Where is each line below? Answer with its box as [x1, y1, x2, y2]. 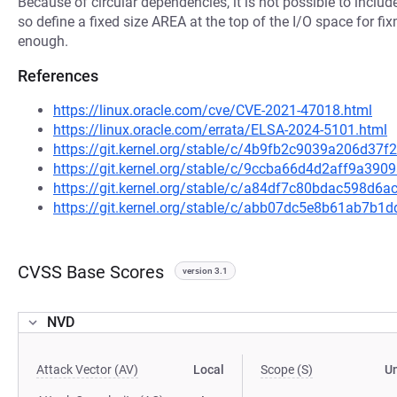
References [18, 66, 98, 85]
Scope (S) [261, 362, 314, 377]
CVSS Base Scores [18, 261, 164, 283]
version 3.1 [183, 266, 228, 276]
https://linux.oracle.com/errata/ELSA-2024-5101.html [53, 121, 387, 138]
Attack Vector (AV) [36, 362, 138, 377]
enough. [18, 33, 68, 50]
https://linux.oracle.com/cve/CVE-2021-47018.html [53, 102, 372, 119]
